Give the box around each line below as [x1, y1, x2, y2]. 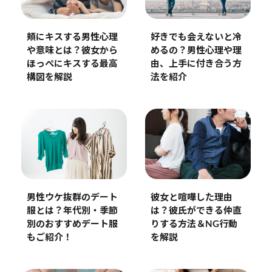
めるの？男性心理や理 [150, 46, 242, 56]
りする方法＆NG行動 [150, 220, 237, 229]
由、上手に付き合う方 [150, 59, 242, 69]
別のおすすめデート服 [26, 220, 118, 229]
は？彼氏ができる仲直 [150, 206, 242, 216]
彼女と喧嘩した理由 [150, 193, 233, 203]
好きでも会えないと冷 [150, 33, 242, 42]
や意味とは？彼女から [26, 46, 118, 56]
